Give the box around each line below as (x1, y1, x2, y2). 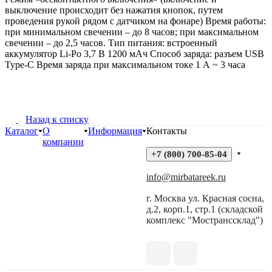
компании (42, 136, 84, 147)
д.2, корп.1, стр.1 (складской (146, 203, 263, 214)
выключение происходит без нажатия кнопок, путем (5, 5, 223, 16)
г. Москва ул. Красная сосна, (146, 192, 264, 203)
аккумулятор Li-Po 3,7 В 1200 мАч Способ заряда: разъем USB (5, 49, 264, 59)
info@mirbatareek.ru (146, 171, 226, 182)
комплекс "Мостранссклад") (146, 214, 263, 225)
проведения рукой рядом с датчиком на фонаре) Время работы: (5, 16, 266, 27)
